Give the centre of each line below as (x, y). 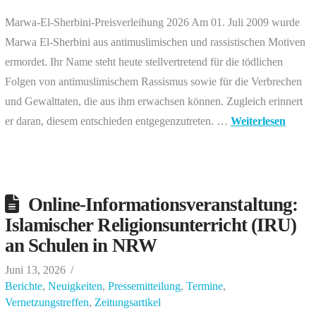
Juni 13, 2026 (35, 269)
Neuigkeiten (75, 286)
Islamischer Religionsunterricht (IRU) (151, 225)
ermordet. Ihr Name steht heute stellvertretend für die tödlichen (144, 61)
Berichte (23, 286)
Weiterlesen (258, 121)
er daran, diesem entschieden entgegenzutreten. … (117, 121)
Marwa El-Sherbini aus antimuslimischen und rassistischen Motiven (155, 42)
